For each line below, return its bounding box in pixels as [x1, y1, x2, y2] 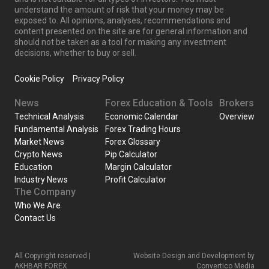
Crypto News [14, 150, 62, 160]
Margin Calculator [104, 162, 172, 172]
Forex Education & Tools [104, 97, 213, 109]
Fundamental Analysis [14, 124, 98, 134]
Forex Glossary [104, 137, 160, 147]
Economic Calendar [104, 112, 178, 122]
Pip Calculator [104, 150, 157, 160]
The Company [14, 186, 76, 198]
